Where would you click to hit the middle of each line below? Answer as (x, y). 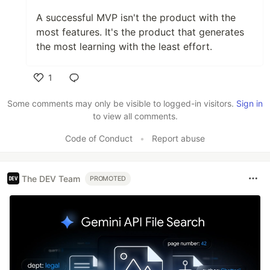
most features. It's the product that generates (140, 32)
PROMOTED (108, 178)
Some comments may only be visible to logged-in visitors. (122, 104)
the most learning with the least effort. (124, 47)
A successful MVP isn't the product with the (136, 18)
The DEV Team (51, 178)
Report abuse (178, 139)
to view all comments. (135, 116)
